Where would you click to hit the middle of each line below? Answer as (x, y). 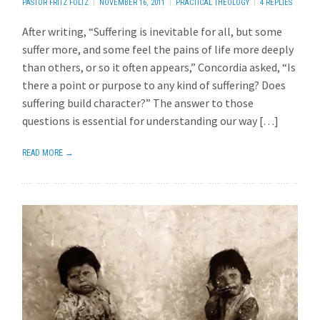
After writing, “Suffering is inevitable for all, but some (152, 32)
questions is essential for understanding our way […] (151, 121)
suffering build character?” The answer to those (138, 103)
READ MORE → (48, 153)
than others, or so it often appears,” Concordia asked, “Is (159, 67)
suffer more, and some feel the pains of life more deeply (158, 50)
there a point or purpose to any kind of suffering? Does (154, 85)
